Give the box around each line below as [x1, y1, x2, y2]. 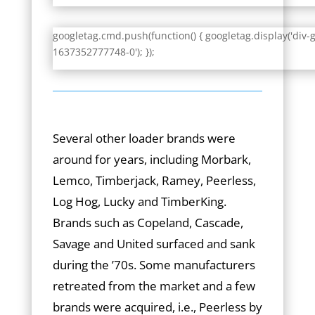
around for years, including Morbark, [52, 151, 251, 167]
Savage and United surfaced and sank [52, 236, 255, 252]
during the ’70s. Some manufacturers [52, 257, 255, 273]
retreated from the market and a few [52, 278, 255, 294]
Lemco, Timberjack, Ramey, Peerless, [52, 172, 256, 188]
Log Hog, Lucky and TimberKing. [52, 193, 226, 210]
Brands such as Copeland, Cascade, [52, 214, 243, 231]
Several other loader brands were [52, 130, 236, 146]
